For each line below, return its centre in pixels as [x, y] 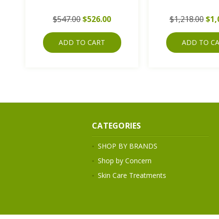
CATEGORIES [117, 125]
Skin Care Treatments [132, 175]
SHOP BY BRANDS [128, 146]
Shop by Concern [125, 160]
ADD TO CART [82, 42]
